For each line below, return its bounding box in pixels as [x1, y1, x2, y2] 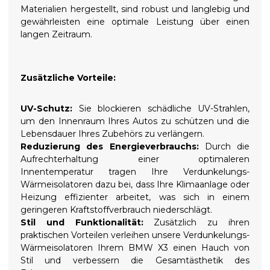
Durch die [198, 141, 250, 152]
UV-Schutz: [20, 103, 72, 115]
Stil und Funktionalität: [20, 217, 143, 228]
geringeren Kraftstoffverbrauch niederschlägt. [20, 204, 212, 216]
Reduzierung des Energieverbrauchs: [20, 141, 199, 152]
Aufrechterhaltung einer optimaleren [20, 154, 250, 165]
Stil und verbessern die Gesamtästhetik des [20, 255, 250, 266]
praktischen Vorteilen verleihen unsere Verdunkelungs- [20, 230, 250, 241]
